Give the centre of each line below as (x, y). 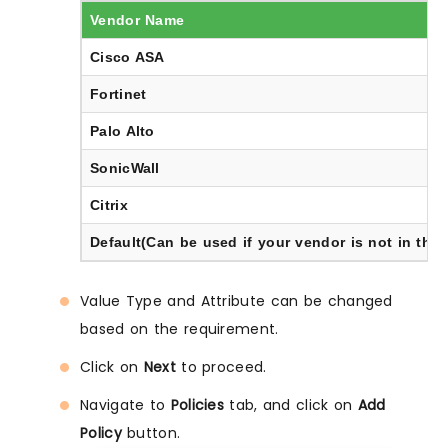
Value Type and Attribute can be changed (236, 300)
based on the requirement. (179, 328)
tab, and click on (291, 404)
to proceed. (221, 366)
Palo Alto (122, 130)
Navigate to (125, 404)
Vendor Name (137, 19)
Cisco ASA (127, 56)
